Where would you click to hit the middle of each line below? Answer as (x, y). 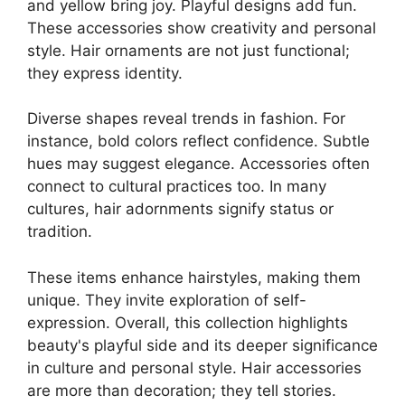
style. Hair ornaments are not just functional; (188, 50)
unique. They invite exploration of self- (167, 300)
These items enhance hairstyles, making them (194, 277)
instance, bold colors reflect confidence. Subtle (198, 141)
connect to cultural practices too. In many (177, 187)
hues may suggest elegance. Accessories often (198, 164)
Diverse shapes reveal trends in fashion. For (186, 119)
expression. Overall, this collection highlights (188, 322)
